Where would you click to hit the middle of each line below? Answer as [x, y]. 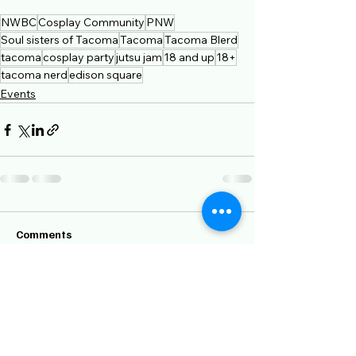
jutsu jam [139, 57]
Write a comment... [78, 296]
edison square [106, 75]
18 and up [189, 57]
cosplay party [79, 57]
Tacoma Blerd [201, 40]
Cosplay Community [91, 22]
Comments [44, 234]
